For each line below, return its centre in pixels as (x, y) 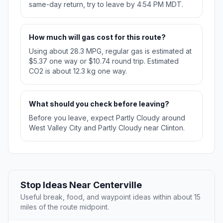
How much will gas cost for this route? (97, 37)
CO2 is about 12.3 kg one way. (78, 71)
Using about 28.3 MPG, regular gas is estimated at (110, 51)
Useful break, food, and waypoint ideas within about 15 (111, 197)
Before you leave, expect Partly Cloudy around (107, 118)
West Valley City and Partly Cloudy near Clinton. (107, 128)
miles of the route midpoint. (65, 207)
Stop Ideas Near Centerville (81, 185)
